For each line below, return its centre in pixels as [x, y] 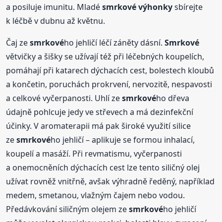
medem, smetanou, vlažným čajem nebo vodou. [96, 195]
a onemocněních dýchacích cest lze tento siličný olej [103, 167]
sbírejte [188, 7]
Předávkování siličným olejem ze [68, 209]
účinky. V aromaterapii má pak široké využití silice [99, 126]
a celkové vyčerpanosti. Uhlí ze [64, 98]
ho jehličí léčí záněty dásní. [114, 42]
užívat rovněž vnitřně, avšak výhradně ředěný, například [111, 181]
